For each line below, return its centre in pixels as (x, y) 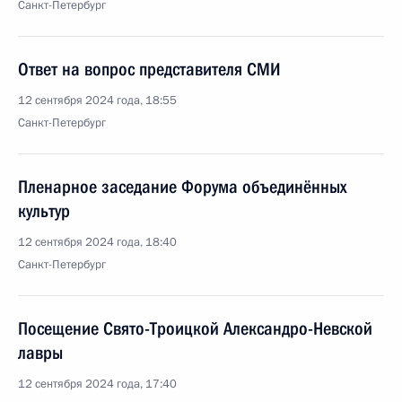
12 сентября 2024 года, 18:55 (97, 100)
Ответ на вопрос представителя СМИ (149, 69)
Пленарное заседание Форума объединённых (182, 187)
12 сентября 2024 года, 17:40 (97, 384)
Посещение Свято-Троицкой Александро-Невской (195, 328)
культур (44, 211)
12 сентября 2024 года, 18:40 (97, 242)
